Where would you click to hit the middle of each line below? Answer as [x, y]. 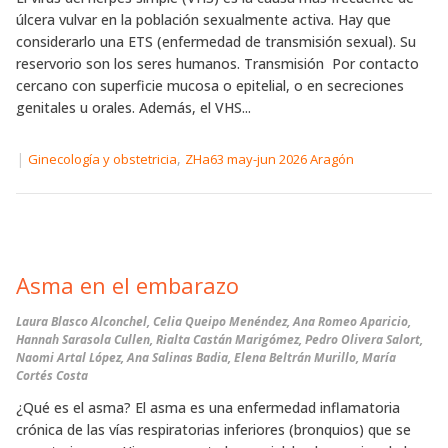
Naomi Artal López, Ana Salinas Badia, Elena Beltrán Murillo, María [206, 358]
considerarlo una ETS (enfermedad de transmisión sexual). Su [216, 42]
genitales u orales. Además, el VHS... [133, 108]
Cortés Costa [52, 376]
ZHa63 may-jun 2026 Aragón [269, 159]
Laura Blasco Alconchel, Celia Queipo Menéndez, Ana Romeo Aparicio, [213, 322]
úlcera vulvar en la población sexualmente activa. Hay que [203, 20]
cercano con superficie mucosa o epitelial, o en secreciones [210, 86]
